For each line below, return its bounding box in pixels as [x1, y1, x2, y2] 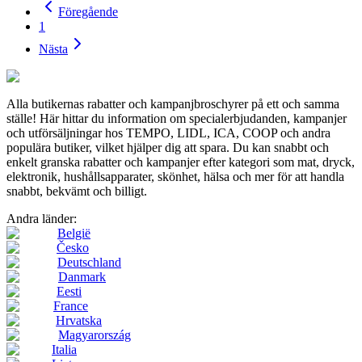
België [57, 225, 90, 240]
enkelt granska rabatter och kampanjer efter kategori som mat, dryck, [6, 154, 355, 169]
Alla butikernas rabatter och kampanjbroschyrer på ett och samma [6, 96, 339, 111]
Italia [52, 342, 77, 356]
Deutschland [57, 255, 121, 269]
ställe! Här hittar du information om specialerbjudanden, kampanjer [6, 111, 347, 125]
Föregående [58, 4, 118, 19]
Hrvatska [56, 313, 102, 327]
